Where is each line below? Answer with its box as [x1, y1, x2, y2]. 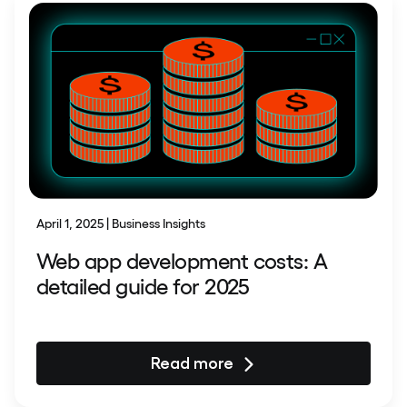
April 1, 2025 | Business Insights [36, 215, 205, 231]
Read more [150, 355, 233, 372]
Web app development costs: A [36, 246, 328, 273]
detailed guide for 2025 [36, 272, 255, 299]
